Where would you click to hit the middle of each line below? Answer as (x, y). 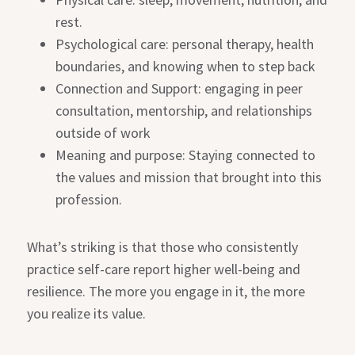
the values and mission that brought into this (189, 177)
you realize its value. (87, 314)
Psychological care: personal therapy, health (185, 44)
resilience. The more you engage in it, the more (166, 292)
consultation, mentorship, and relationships (184, 111)
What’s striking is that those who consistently (163, 247)
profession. (89, 200)
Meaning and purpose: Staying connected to (186, 155)
